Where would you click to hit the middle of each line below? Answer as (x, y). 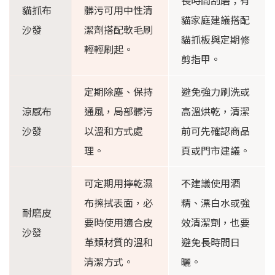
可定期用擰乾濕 (118, 183)
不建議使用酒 (211, 183)
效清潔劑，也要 (215, 223)
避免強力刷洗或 (215, 92)
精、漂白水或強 (215, 203)
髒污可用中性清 (118, 10)
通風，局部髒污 (118, 111)
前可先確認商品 (215, 131)
